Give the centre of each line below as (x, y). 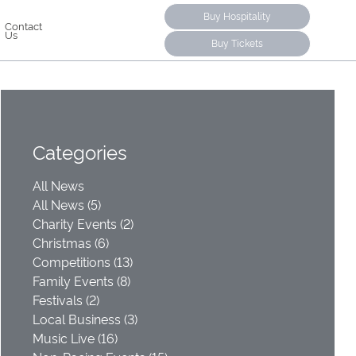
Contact (23, 25)
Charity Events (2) (83, 224)
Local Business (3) (85, 319)
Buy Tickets (237, 43)
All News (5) (67, 205)
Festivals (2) (66, 300)
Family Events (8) (81, 281)
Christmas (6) (71, 243)
